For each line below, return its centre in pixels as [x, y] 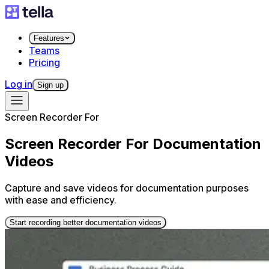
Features [49, 38]
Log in [19, 84]
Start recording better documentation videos [86, 222]
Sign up [50, 85]
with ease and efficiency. [61, 200]
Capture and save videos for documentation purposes [127, 188]
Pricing [44, 62]
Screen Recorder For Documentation [133, 144]
